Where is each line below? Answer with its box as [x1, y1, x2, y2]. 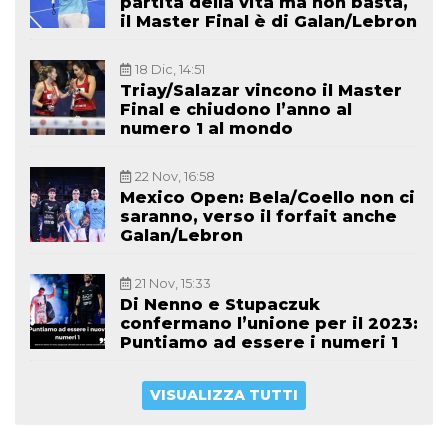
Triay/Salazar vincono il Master [120, 81, 402, 101]
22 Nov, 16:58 [135, 169, 215, 185]
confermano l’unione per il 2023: [120, 314, 418, 334]
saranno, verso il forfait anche [120, 207, 397, 227]
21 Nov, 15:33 [135, 276, 211, 292]
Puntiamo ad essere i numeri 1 [120, 333, 398, 353]
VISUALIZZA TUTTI [150, 386, 298, 405]
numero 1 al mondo [120, 119, 293, 139]
